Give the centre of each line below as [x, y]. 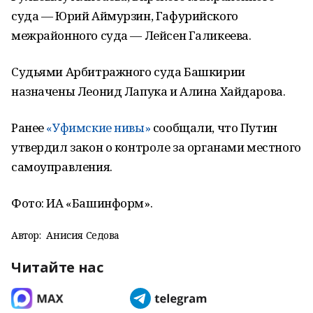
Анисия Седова [83, 235]
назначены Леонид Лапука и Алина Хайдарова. [148, 91]
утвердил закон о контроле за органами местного [156, 147]
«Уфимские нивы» [99, 128]
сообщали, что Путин [214, 128]
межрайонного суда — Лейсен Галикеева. [131, 35]
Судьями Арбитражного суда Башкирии [128, 72]
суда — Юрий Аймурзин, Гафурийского [125, 16]
